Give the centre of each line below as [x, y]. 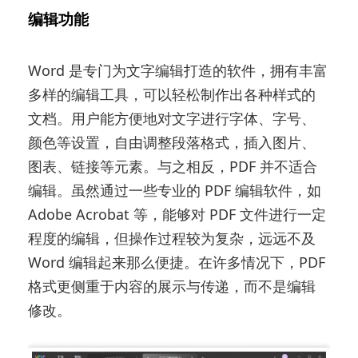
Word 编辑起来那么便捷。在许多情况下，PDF [177, 262]
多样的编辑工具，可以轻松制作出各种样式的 [172, 94]
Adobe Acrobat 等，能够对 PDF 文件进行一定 [177, 214]
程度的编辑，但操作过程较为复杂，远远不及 [172, 238]
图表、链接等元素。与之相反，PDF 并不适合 [173, 166]
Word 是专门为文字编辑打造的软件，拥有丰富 [178, 70]
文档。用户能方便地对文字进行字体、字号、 [172, 118]
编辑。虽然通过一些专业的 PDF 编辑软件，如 [175, 190]
